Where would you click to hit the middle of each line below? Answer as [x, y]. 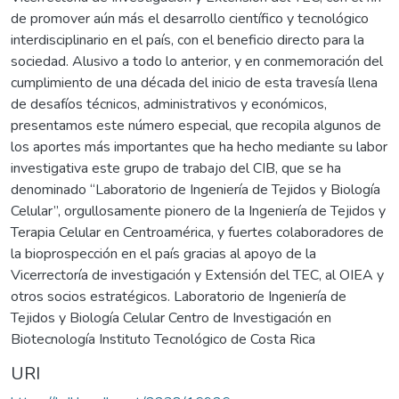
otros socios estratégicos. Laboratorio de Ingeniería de [179, 296]
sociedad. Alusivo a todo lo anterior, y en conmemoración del [197, 61]
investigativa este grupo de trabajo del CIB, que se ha [176, 168]
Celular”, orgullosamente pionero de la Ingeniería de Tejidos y [198, 211]
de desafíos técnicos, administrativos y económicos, [169, 104]
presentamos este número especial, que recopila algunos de [196, 125]
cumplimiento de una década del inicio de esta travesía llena [194, 82]
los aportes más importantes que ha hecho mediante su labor [199, 147]
